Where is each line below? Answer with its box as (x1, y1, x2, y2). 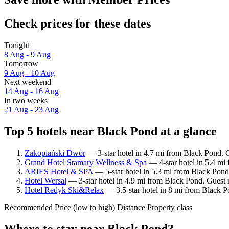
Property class (147, 202, 192, 212)
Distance (117, 202, 145, 212)
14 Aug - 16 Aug (4, 86, 59, 96)
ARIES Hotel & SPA (25, 167, 93, 176)
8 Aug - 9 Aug (4, 50, 51, 59)
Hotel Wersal (25, 176, 66, 185)
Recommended (4, 202, 53, 212)
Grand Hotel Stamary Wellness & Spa (25, 157, 147, 167)
